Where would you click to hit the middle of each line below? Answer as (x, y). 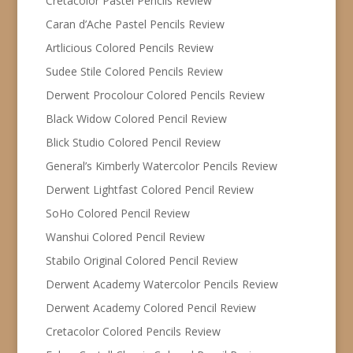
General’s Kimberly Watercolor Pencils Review (161, 165)
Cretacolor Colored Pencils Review (133, 331)
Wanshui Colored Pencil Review (125, 236)
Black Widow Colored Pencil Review (136, 118)
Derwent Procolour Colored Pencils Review (155, 95)
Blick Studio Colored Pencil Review (133, 142)
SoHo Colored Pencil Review (117, 213)
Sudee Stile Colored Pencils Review (134, 71)
